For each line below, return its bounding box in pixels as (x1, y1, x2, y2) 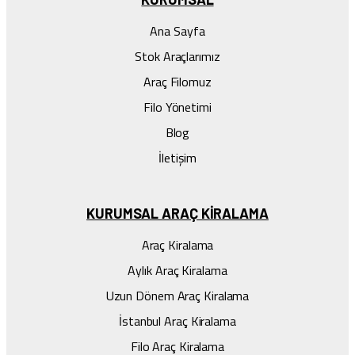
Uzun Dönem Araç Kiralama (105, 286, 250, 306)
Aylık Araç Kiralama (128, 261, 227, 281)
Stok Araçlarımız (135, 47, 220, 67)
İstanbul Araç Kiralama (119, 311, 236, 331)
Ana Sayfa (150, 21, 205, 41)
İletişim (158, 148, 197, 168)
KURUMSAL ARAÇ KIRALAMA (86, 204, 269, 223)
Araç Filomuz (143, 72, 212, 92)
